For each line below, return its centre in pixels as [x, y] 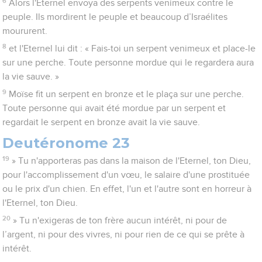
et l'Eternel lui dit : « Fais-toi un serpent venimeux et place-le [132, 49]
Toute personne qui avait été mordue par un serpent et [114, 108]
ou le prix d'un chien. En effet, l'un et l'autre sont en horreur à [127, 189]
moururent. [25, 31]
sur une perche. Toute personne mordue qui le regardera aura [128, 63]
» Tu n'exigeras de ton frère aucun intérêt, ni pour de [120, 221]
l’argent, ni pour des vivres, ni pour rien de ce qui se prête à [124, 235]
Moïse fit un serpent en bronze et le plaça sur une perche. [126, 94]
